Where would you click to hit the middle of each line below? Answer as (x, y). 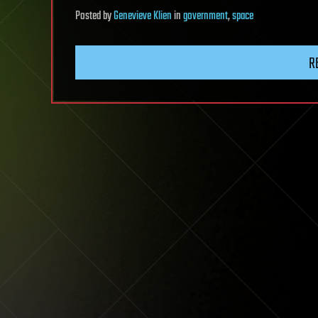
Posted (89, 16)
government (205, 16)
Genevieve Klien (143, 16)
